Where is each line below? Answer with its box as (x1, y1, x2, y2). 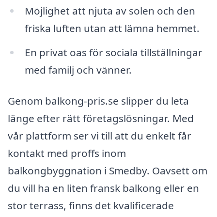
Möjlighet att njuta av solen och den (24, 4, 195, 18)
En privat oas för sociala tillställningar (24, 46, 202, 60)
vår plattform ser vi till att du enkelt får (8, 128, 191, 142)
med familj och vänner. (24, 63, 132, 77)
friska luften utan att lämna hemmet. (24, 21, 200, 35)
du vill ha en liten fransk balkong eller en (8, 181, 199, 195)
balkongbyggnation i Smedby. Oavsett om (8, 163, 207, 177)
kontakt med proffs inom (8, 146, 126, 160)
